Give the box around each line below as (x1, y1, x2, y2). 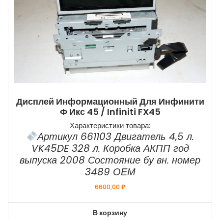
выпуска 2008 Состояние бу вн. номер (20, 153, 200, 167)
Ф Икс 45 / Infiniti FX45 (59, 106, 161, 118)
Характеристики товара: (70, 120, 150, 131)
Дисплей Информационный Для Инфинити (16, 95, 204, 108)
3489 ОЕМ (84, 165, 136, 179)
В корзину (93, 207, 127, 218)
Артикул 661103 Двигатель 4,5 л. (37, 130, 194, 144)
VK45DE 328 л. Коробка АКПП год (31, 141, 189, 156)
